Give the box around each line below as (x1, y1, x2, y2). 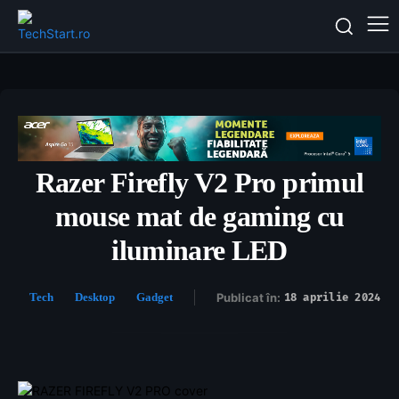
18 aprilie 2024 (283, 291, 381, 305)
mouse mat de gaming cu (54, 200, 345, 233)
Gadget (135, 290, 173, 305)
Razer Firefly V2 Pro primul (35, 167, 364, 199)
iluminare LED (111, 234, 288, 267)
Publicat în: (216, 290, 281, 305)
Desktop (74, 290, 115, 305)
